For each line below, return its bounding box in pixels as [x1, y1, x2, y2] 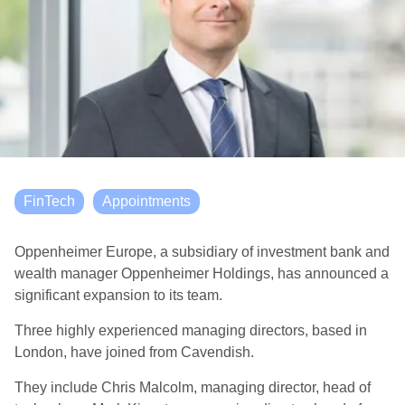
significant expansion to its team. [14, 287, 222, 303]
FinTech [24, 193, 75, 209]
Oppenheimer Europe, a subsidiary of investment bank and [14, 244, 390, 259]
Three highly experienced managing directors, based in [14, 323, 367, 338]
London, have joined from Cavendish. [14, 344, 254, 360]
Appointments [102, 193, 191, 209]
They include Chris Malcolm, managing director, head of [14, 380, 371, 395]
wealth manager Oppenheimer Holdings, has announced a [14, 266, 389, 281]
